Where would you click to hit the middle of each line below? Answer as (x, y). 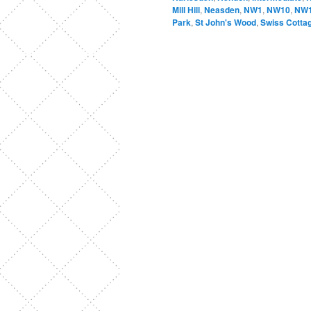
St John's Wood (226, 22)
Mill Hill (186, 9)
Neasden (222, 9)
